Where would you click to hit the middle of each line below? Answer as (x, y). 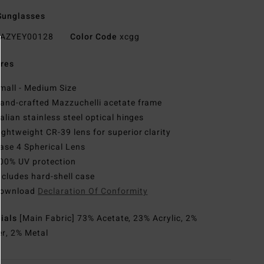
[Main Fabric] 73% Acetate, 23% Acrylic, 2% (109, 219)
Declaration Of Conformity (93, 192)
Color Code (93, 37)
